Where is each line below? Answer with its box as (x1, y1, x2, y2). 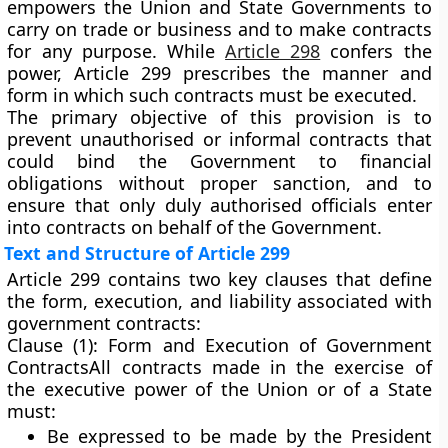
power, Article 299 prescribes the (7, 61, 322, 85)
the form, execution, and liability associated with (7, 289, 432, 313)
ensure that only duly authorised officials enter (7, 193, 432, 217)
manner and (321, 61, 432, 85)
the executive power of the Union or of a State (7, 377, 432, 401)
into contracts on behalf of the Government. (7, 215, 383, 239)
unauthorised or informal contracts (80, 127, 389, 151)
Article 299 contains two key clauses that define (7, 267, 432, 291)
